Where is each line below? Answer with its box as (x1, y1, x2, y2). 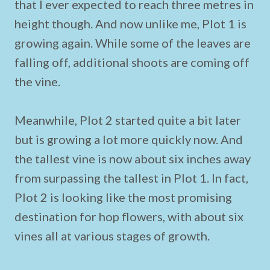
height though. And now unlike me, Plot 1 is (14, 16, 246, 31)
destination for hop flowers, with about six (14, 209, 243, 224)
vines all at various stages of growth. (14, 228, 210, 243)
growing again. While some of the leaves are (14, 36, 251, 50)
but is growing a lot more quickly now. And (14, 132, 243, 146)
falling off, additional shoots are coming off (14, 55, 250, 69)
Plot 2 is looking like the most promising (14, 190, 232, 204)
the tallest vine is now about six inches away (14, 151, 251, 166)
